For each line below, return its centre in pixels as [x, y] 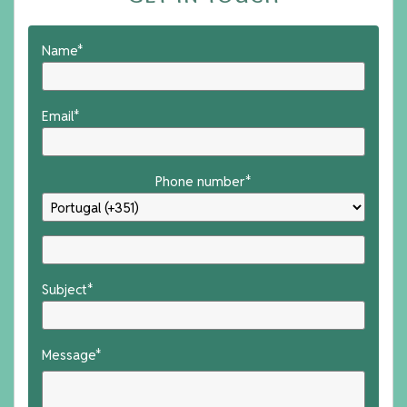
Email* [61, 116]
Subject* [68, 289]
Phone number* [203, 181]
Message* [72, 355]
